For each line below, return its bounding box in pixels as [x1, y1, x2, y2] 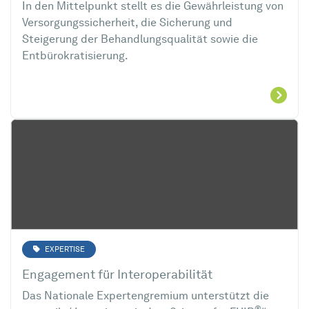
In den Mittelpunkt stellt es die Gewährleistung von [22, 1, 283, 12]
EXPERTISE [43, 246, 85, 254]
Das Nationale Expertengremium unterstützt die [22, 291, 269, 302]
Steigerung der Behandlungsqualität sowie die [22, 34, 258, 46]
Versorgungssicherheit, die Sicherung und [22, 18, 232, 29]
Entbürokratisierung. [22, 51, 130, 62]
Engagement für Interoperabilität [22, 270, 212, 281]
